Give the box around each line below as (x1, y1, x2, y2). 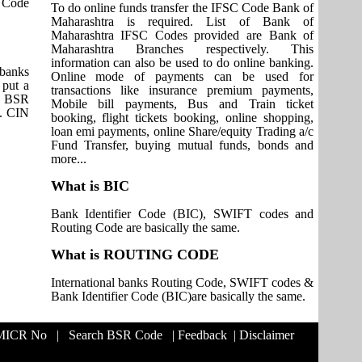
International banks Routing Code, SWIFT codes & (50, 276, 314, 289)
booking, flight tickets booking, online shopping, (50, 111, 314, 124)
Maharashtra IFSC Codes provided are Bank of (50, 28, 314, 42)
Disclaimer (238, 328, 294, 342)
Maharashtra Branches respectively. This (50, 42, 314, 56)
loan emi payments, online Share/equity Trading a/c (50, 124, 314, 138)
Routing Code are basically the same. (50, 221, 240, 234)
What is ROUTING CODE (50, 246, 219, 263)
